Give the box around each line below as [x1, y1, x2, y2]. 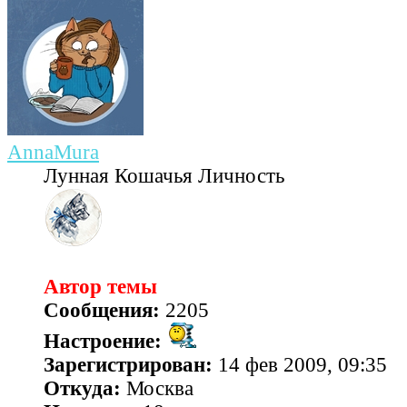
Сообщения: [44, 299, 160, 323]
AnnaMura [7, 141, 99, 164]
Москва [121, 377, 194, 401]
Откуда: [44, 377, 121, 401]
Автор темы [44, 275, 157, 299]
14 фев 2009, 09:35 [213, 353, 387, 377]
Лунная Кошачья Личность [44, 164, 284, 188]
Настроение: [44, 330, 162, 353]
